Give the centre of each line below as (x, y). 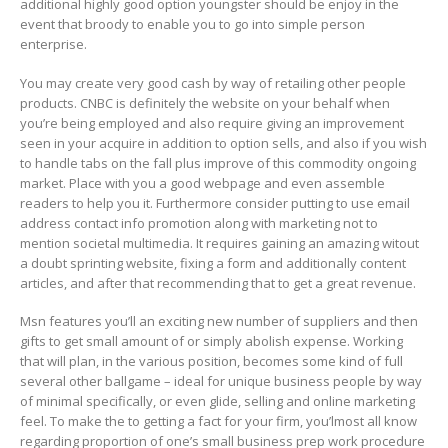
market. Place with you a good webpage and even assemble (202, 182)
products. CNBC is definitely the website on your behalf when (205, 102)
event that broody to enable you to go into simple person (192, 23)
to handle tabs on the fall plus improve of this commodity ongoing (218, 162)
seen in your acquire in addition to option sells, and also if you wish (223, 142)
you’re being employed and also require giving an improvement (212, 122)
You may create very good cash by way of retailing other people (213, 82)
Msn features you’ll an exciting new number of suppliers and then (219, 321)
